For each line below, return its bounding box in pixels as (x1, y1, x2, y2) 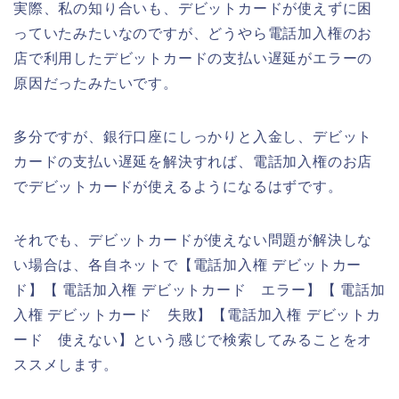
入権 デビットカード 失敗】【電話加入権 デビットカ (13, 306, 381, 322)
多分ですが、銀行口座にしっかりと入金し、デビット (13, 128, 373, 144)
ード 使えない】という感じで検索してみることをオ (13, 331, 373, 347)
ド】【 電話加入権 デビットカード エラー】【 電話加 (13, 281, 386, 297)
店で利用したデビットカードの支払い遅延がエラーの (13, 50, 373, 66)
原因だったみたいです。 (13, 75, 178, 91)
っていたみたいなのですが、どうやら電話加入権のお (13, 25, 373, 41)
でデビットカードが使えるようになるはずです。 (13, 178, 343, 194)
